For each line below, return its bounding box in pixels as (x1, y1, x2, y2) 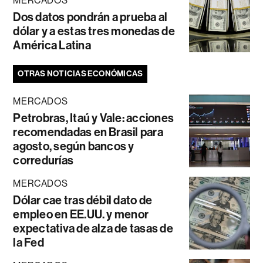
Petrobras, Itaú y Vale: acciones (13, 110, 174, 125)
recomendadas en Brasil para (13, 124, 163, 139)
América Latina (13, 38, 91, 52)
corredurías (13, 153, 74, 167)
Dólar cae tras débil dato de (13, 193, 153, 207)
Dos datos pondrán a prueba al (13, 9, 168, 24)
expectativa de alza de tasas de (13, 221, 173, 235)
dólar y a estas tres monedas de (13, 23, 175, 38)
